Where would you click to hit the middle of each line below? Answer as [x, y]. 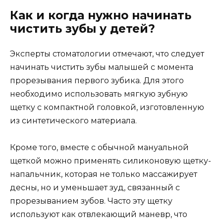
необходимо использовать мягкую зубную [99, 94]
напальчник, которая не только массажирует [104, 174]
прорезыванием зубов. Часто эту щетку [91, 201]
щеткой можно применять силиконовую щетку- [111, 161]
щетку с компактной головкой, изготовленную [107, 108]
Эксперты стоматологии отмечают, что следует [107, 54]
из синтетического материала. [73, 121]
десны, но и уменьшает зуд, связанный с [95, 188]
